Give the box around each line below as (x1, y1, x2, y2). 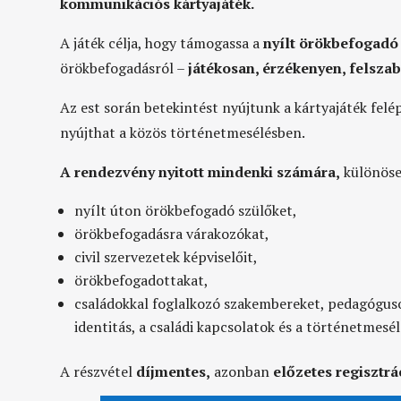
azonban (210, 361, 274, 381)
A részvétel (60, 361, 137, 381)
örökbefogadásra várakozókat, (74, 223, 270, 243)
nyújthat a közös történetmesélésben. (60, 122, 306, 142)
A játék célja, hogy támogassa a (60, 32, 264, 53)
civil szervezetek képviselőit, (74, 246, 259, 267)
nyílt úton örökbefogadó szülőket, (74, 200, 298, 220)
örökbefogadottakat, (74, 269, 209, 290)
